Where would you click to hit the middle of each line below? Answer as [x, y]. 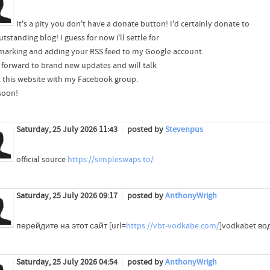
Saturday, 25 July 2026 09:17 [67, 196]
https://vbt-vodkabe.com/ [172, 226]
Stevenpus [184, 129]
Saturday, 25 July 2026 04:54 [67, 262]
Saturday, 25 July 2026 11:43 [67, 129]
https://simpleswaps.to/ [110, 159]
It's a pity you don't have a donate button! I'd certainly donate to [133, 24]
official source [42, 159]
